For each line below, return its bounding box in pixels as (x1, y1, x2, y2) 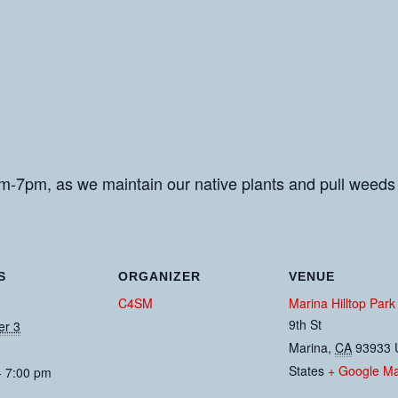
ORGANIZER (118, 269, 201, 283)
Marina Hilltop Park (289, 294, 395, 312)
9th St (289, 315, 322, 333)
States (289, 362, 324, 379)
